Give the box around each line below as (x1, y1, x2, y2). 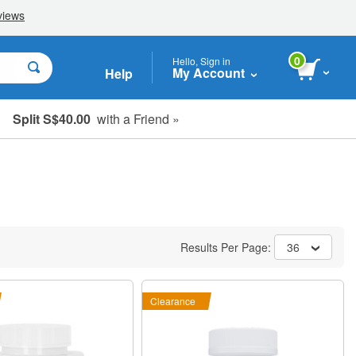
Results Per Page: (180, 239, 274, 255)
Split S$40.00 (13, 109, 91, 128)
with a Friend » (91, 109, 180, 128)
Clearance (150, 294, 196, 308)
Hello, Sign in (172, 53, 230, 68)
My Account (172, 63, 245, 82)
